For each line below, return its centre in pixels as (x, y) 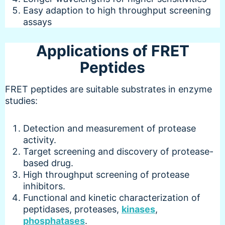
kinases (138, 209)
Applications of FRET (113, 50)
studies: (21, 100)
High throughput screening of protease (106, 174)
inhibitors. (44, 186)
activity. (40, 140)
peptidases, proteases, (72, 209)
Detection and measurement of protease (109, 128)
